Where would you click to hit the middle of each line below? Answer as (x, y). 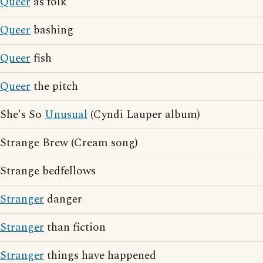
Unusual (66, 114)
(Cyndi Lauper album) (144, 114)
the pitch (54, 86)
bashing (52, 30)
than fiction (75, 227)
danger (63, 199)
